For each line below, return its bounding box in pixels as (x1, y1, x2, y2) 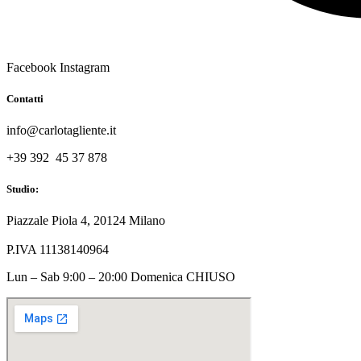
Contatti (6, 92, 44, 105)
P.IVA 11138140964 (6, 243, 109, 257)
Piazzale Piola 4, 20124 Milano (6, 214, 165, 228)
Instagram (60, 60, 110, 74)
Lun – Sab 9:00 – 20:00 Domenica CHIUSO (6, 270, 235, 284)
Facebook (6, 60, 56, 74)
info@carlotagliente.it (6, 123, 116, 138)
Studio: (6, 183, 39, 196)
